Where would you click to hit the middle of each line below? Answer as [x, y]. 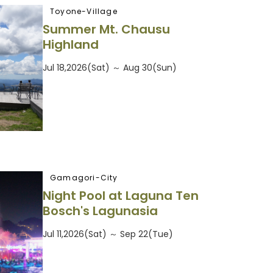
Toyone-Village [84, 11]
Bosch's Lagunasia [100, 211]
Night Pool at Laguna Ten [121, 196]
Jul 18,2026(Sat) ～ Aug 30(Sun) [110, 68]
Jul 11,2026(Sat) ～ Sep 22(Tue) [108, 234]
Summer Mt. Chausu [106, 30]
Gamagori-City [84, 177]
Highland [71, 45]
